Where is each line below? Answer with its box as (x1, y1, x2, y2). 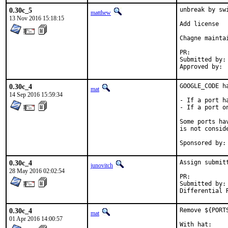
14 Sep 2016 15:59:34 (9, 91, 63, 98)
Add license (180, 20, 219, 27)
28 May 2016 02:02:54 (9, 167, 65, 175)
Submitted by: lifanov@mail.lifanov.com (180, 56, 226, 63)
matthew (91, 9, 111, 16)
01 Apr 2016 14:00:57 (9, 215, 63, 222)
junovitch (91, 162, 113, 169)
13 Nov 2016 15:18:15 (9, 15, 64, 22)
